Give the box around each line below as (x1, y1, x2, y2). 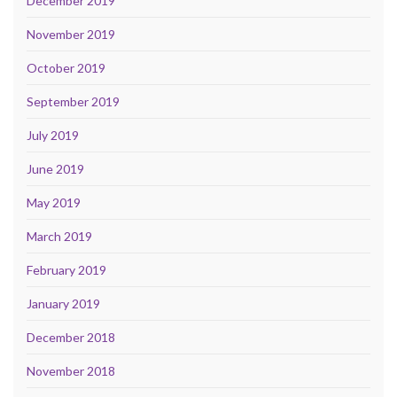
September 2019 (27, 94, 120, 110)
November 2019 (27, 27, 115, 43)
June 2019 (27, 161, 84, 177)
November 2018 (27, 363, 115, 379)
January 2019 (27, 296, 100, 312)
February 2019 (27, 262, 106, 278)
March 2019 (27, 229, 92, 245)
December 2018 (27, 330, 115, 346)
